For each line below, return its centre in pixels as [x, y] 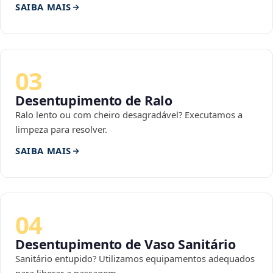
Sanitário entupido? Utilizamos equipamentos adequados [135, 259]
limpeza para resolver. [61, 129]
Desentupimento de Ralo [94, 101]
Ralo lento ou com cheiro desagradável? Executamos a [129, 115]
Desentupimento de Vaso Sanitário [126, 244]
